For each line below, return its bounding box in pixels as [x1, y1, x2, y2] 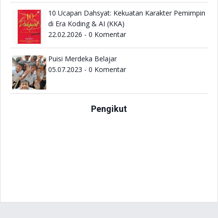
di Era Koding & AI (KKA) [48, 19, 125, 29]
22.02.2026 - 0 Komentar [48, 30, 126, 39]
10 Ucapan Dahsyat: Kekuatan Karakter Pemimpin [48, 8, 205, 18]
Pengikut [91, 103, 127, 114]
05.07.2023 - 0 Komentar [48, 65, 126, 74]
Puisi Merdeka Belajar [48, 54, 117, 64]
